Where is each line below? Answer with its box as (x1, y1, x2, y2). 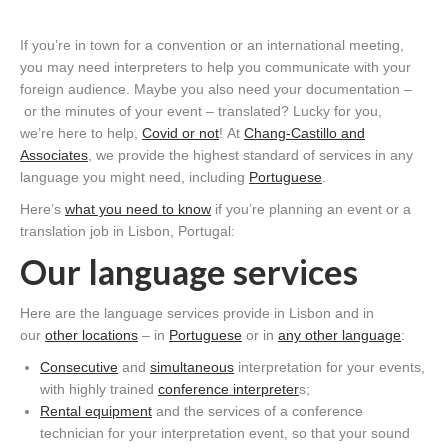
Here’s (20, 201, 65, 218)
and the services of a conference (152, 403, 363, 420)
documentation (306, 81, 400, 98)
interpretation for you (234, 359, 370, 376)
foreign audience (20, 81, 126, 98)
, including (181, 169, 249, 186)
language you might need (20, 169, 181, 186)
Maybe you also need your (134, 81, 306, 98)
